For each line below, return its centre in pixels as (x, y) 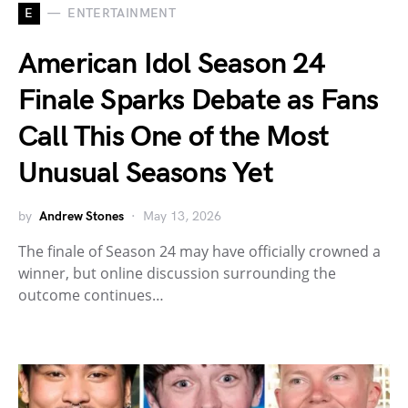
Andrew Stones (82, 216)
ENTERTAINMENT (122, 14)
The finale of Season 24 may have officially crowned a (199, 251)
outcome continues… (91, 295)
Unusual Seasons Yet (146, 173)
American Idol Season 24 (172, 64)
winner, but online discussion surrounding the (177, 273)
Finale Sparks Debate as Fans (199, 100)
